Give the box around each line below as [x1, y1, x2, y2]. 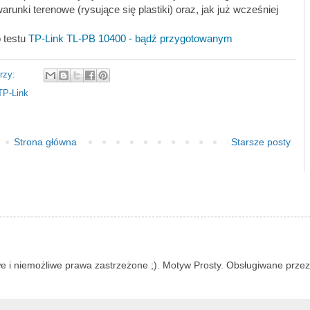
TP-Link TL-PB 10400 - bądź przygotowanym [28, 33, 232, 45]
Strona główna [13, 136, 77, 147]
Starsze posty [231, 136, 291, 147]
